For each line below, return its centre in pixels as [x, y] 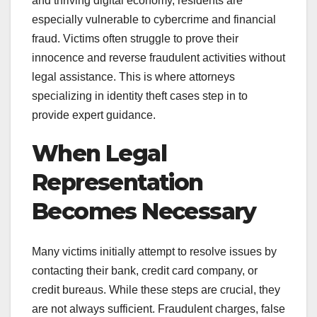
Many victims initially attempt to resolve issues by [154, 251]
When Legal [99, 154]
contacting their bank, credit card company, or [145, 270]
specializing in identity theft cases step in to [140, 96]
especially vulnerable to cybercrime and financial [154, 20]
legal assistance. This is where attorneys [133, 77]
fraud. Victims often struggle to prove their [135, 39]
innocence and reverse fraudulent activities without [158, 58]
